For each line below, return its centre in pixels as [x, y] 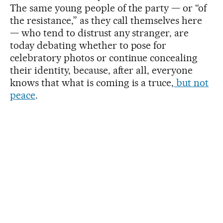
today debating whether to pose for [88, 45]
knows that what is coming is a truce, [92, 82]
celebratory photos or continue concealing [104, 57]
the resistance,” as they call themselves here [106, 20]
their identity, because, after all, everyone [102, 70]
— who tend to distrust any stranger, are [100, 33]
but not [191, 82]
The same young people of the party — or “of [109, 8]
